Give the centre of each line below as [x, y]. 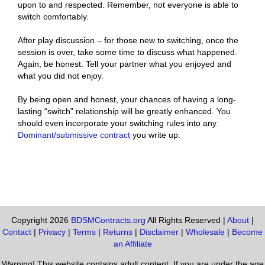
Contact [17, 232]
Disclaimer [159, 232]
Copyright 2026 [41, 220]
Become [247, 232]
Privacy [52, 232]
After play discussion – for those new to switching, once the [128, 40]
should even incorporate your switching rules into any [117, 123]
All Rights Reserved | [186, 220]
